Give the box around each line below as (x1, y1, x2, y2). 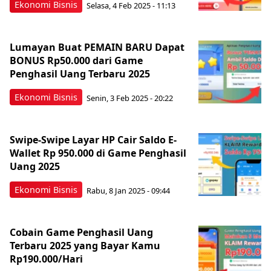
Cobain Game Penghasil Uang (10, 226, 153, 239)
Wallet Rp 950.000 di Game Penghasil (10, 146, 186, 160)
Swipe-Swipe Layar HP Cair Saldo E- (10, 133, 177, 146)
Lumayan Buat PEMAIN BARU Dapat (10, 41, 184, 54)
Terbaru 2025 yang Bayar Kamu (10, 239, 160, 252)
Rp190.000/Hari (10, 252, 83, 266)
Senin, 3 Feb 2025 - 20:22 (87, 92, 173, 103)
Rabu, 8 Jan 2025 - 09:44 (87, 184, 170, 196)
